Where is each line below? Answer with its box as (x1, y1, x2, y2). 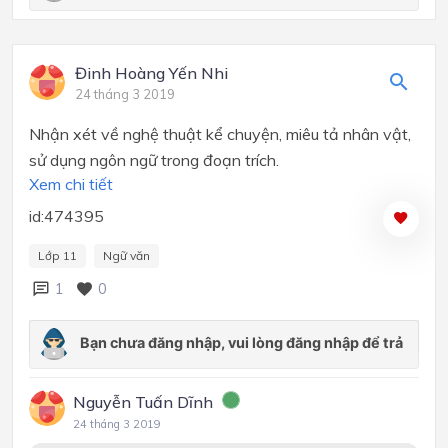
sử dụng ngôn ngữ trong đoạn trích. (29, 149, 279, 170)
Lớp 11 (38, 247, 77, 263)
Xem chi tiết (29, 173, 113, 194)
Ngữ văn (103, 247, 150, 263)
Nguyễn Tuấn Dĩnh (73, 391, 213, 412)
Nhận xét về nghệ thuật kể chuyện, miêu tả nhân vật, (29, 123, 411, 144)
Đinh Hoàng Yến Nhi (75, 62, 228, 83)
